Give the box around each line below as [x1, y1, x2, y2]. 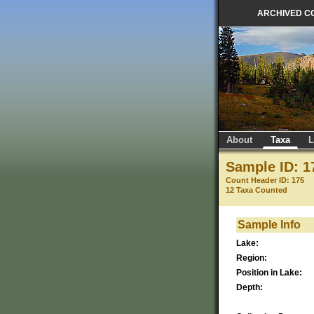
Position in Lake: [236, 267, 302, 278]
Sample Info [238, 218, 301, 231]
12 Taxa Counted [226, 186, 287, 194]
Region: [236, 252, 267, 263]
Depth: [236, 282, 263, 292]
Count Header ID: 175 [226, 176, 304, 184]
